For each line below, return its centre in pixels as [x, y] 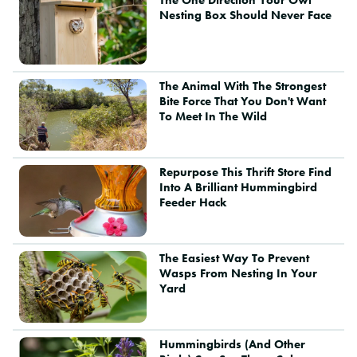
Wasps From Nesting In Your [238, 274]
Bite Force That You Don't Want [242, 101]
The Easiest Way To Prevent [234, 259]
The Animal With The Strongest [242, 86]
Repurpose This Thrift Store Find [245, 172]
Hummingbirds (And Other [232, 345]
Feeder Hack [192, 202]
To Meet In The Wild [213, 116]
